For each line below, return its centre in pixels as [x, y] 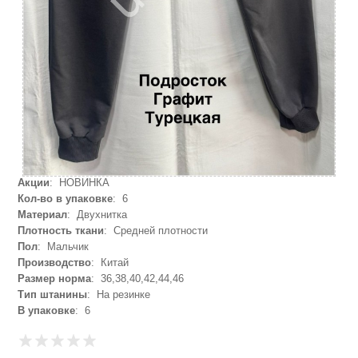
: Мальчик [64, 246]
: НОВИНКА [80, 182]
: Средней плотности [156, 230]
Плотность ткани [61, 230]
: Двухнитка [97, 214]
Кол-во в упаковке [66, 198]
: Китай [110, 262]
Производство [55, 262]
